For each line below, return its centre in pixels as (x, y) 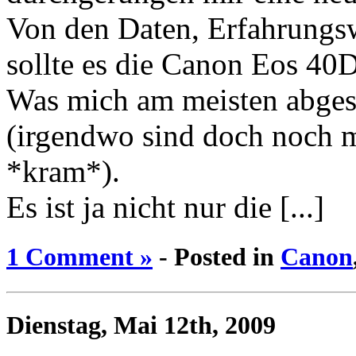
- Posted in (217, 257)
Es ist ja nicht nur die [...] (165, 207)
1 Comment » (79, 257)
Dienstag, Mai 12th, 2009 (141, 325)
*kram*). (63, 172)
